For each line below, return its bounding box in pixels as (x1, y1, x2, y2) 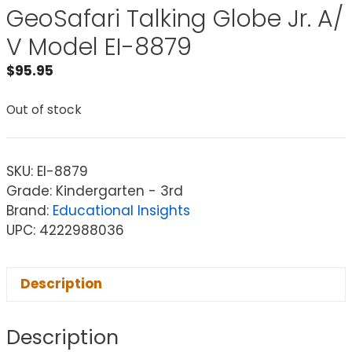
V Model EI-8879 (6, 30, 192, 64)
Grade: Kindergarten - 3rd (6, 181, 183, 200)
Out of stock (6, 101, 82, 119)
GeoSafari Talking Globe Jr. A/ (6, 2, 343, 35)
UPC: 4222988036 (6, 220, 124, 240)
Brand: (6, 200, 53, 220)
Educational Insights (53, 200, 190, 220)
